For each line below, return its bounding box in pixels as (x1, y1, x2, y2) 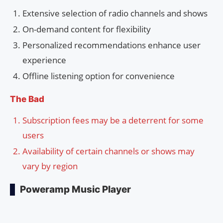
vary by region (22, 160, 78, 172)
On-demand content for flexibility (22, 23, 151, 35)
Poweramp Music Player (20, 184, 131, 196)
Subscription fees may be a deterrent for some (22, 114, 204, 126)
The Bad (10, 94, 44, 105)
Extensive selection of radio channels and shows (22, 7, 208, 19)
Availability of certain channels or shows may (22, 145, 195, 157)
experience (22, 54, 66, 66)
